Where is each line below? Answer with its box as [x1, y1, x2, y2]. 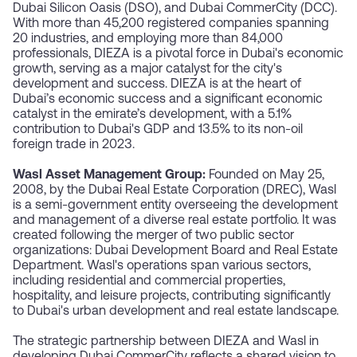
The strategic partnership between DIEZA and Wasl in [13, 335, 319, 349]
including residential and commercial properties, [13, 275, 285, 288]
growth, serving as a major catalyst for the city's [13, 63, 282, 76]
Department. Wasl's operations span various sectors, [13, 260, 311, 273]
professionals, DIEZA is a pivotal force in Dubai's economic [13, 48, 343, 61]
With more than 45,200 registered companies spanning [13, 18, 329, 31]
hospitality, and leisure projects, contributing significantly [13, 290, 331, 304]
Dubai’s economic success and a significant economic [13, 93, 323, 107]
